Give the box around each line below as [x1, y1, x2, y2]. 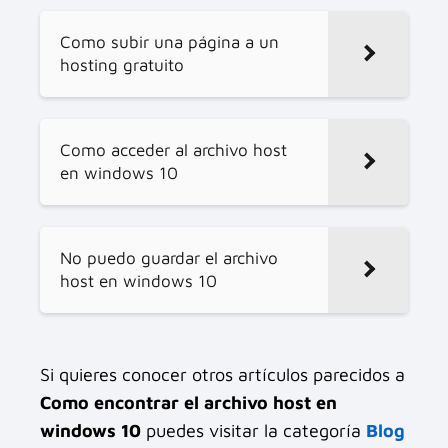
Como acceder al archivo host [60, 139, 287, 160]
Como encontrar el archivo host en [40, 391, 337, 413]
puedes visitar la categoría [141, 419, 366, 441]
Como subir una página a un [60, 31, 279, 52]
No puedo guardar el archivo [60, 247, 278, 268]
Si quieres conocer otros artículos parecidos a [40, 363, 405, 385]
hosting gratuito [60, 54, 184, 75]
